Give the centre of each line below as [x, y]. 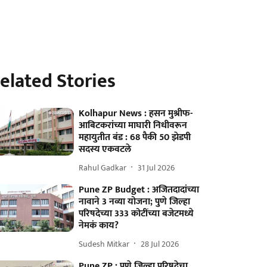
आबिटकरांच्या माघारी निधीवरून [133, 125]
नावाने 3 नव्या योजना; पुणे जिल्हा [135, 202]
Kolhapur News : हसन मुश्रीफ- [136, 114]
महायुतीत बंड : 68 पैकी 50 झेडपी [135, 137]
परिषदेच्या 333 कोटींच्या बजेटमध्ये [136, 214]
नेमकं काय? [99, 226]
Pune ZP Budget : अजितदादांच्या [139, 190]
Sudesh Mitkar [104, 244]
